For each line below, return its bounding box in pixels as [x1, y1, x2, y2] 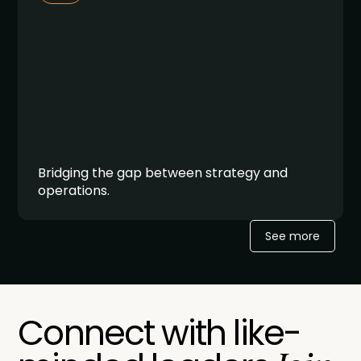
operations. [38, 180, 110, 200]
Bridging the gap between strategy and [38, 163, 288, 182]
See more [264, 227, 320, 244]
